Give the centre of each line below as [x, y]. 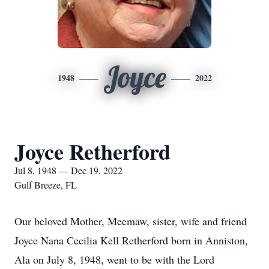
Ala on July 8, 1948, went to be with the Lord [114, 259]
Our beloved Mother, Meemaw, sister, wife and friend [131, 221]
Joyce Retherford [92, 151]
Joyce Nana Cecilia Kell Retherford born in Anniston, [131, 240]
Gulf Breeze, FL [46, 185]
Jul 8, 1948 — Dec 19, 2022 [68, 170]
